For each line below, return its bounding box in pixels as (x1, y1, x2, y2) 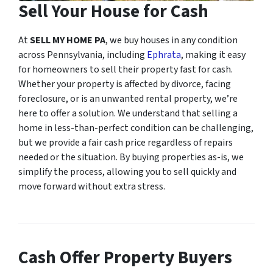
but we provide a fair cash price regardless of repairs (18, 135, 233, 149)
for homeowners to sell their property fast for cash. (18, 62, 233, 76)
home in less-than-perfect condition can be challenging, (18, 121, 253, 135)
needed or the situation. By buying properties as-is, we (18, 150, 244, 164)
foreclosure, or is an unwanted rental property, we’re (18, 91, 238, 105)
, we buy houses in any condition (105, 33, 238, 47)
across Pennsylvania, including (18, 48, 147, 62)
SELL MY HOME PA (30, 33, 105, 47)
